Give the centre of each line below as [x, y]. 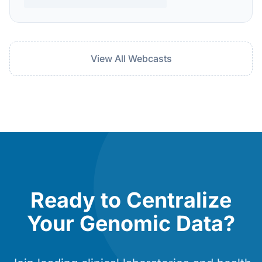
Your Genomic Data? [131, 223]
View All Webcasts [131, 58]
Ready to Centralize [131, 200]
